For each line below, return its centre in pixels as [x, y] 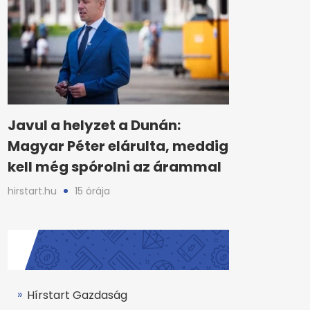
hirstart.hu [32, 191]
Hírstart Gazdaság [77, 295]
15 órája [92, 191]
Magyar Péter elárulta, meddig [118, 146]
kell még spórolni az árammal [115, 167]
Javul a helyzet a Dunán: [94, 125]
